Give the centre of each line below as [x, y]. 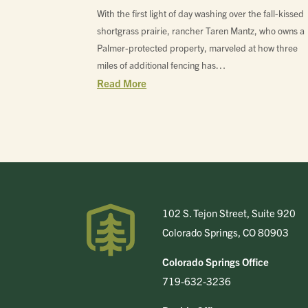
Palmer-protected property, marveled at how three [198, 47]
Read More [122, 82]
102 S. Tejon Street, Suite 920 [229, 213]
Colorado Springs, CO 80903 [226, 232]
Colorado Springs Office [216, 262]
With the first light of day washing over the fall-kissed [201, 13]
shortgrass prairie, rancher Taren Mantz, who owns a [201, 30]
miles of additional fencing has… [162, 65]
